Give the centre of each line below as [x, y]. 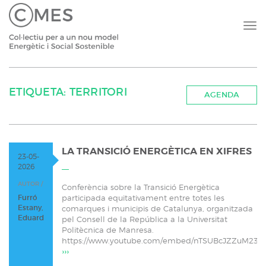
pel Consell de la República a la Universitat [145, 219]
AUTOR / [30, 184]
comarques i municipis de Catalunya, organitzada [157, 208]
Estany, [31, 207]
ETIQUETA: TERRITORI [68, 92]
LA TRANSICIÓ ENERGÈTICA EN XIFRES [157, 151]
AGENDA [221, 95]
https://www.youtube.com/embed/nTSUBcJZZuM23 [160, 240]
